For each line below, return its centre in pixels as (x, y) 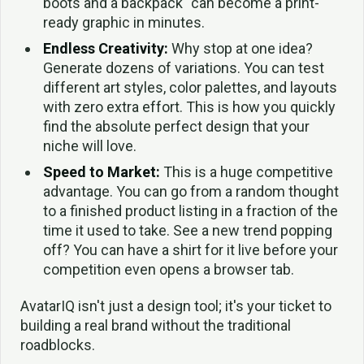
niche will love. (89, 145)
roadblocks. (58, 344)
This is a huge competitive (246, 172)
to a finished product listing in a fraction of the (190, 211)
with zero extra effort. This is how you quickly (189, 106)
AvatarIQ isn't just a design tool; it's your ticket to (176, 305)
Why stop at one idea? (240, 48)
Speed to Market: (101, 172)
